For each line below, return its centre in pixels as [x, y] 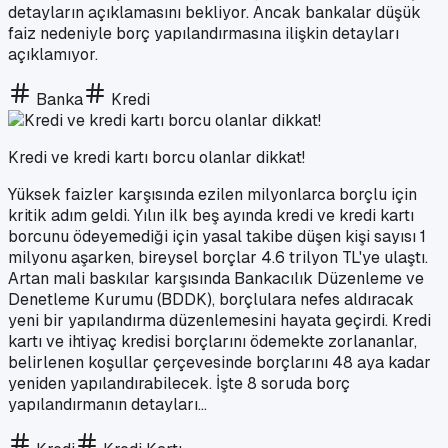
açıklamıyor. [57, 54]
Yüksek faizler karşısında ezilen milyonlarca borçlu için [212, 194]
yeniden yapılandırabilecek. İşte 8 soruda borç [179, 383]
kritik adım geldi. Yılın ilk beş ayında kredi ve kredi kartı [211, 215]
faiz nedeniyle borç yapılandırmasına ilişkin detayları [203, 33]
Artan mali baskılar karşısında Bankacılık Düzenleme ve [216, 278]
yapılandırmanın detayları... [107, 404]
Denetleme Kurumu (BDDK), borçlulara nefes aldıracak [211, 299]
